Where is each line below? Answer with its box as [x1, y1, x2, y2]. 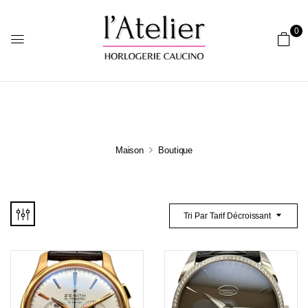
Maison [115, 144, 144, 155]
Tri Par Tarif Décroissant [183, 210, 272, 221]
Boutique [158, 144, 193, 155]
